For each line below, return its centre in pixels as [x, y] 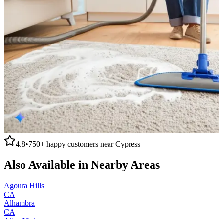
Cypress [128, 144]
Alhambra [19, 203]
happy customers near [80, 144]
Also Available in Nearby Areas [82, 164]
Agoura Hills [24, 185]
